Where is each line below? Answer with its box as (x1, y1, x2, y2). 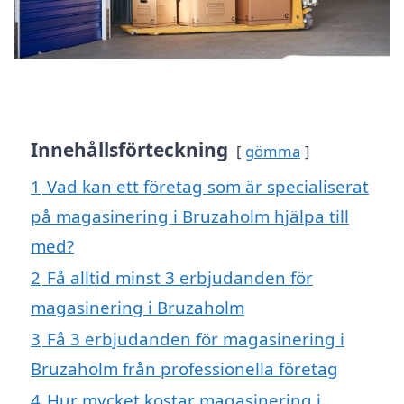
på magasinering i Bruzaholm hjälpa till (31, 205, 349, 228)
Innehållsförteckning (31, 137, 228, 163)
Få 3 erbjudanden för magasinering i (47, 327, 344, 351)
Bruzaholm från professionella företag (31, 357, 338, 381)
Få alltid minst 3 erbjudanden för (47, 266, 313, 289)
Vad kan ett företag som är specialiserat (47, 175, 369, 198)
